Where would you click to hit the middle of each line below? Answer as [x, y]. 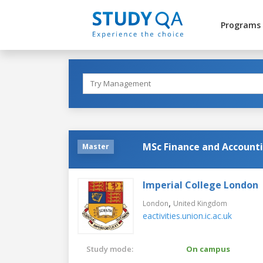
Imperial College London [200, 185]
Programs [240, 25]
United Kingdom [200, 203]
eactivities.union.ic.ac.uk [187, 215]
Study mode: [110, 249]
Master [96, 146]
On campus [208, 249]
